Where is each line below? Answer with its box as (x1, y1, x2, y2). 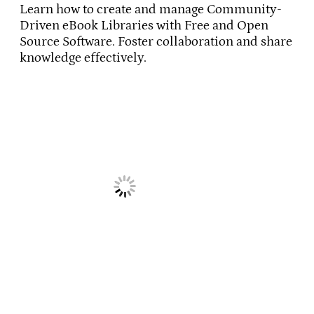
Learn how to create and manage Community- (20, 2, 282, 18)
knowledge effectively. (20, 50, 146, 66)
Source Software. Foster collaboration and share (20, 34, 292, 50)
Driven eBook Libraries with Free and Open (20, 18, 268, 34)
